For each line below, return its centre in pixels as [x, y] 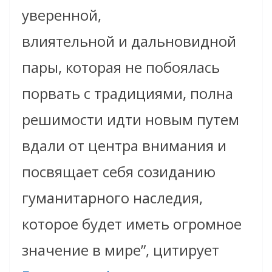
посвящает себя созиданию [119, 172]
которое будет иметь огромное [132, 224]
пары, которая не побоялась [121, 67]
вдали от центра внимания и [124, 146]
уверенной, [62, 15]
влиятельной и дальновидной [129, 41]
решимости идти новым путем [131, 120]
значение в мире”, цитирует [121, 250]
